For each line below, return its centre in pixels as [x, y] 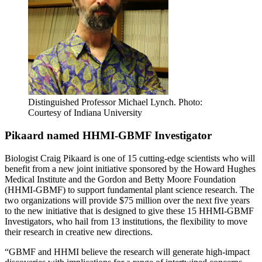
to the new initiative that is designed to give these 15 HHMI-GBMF [129, 211]
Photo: [190, 102]
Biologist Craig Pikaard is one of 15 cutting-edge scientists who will [130, 158]
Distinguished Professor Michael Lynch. [102, 102]
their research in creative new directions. [79, 232]
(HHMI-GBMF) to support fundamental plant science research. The [130, 189]
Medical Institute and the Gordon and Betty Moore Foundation [120, 179]
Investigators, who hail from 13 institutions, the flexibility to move [126, 221]
